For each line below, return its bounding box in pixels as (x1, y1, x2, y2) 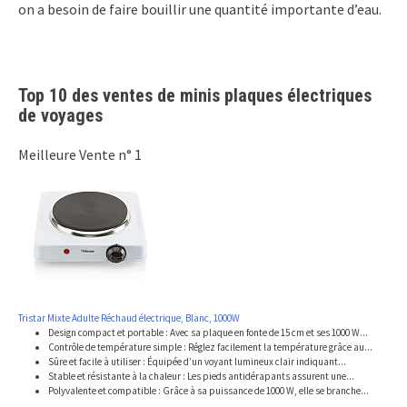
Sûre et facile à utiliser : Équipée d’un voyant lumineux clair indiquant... (48, 354, 346, 368)
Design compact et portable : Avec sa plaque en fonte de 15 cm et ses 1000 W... (48, 325, 368, 339)
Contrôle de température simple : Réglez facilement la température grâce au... (48, 340, 372, 353)
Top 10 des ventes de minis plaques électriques (18, 84, 372, 106)
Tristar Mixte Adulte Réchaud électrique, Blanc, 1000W (18, 311, 240, 324)
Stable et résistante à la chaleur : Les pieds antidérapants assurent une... (48, 369, 354, 382)
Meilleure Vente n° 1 (18, 144, 142, 164)
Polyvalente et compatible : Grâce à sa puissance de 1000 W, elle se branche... (48, 383, 369, 397)
